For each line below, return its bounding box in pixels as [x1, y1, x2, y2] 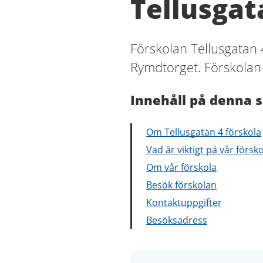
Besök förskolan [146, 178, 217, 191]
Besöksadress [146, 214, 207, 227]
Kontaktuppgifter [146, 196, 222, 209]
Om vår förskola [146, 161, 217, 174]
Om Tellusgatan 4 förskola [146, 126, 261, 139]
